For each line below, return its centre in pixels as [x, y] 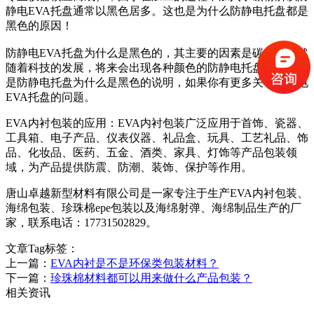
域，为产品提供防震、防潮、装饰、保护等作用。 [129, 168]
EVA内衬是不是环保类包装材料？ [135, 264]
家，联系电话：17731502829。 [81, 223]
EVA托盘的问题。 [50, 97]
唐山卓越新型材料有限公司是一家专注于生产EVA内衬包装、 [157, 193]
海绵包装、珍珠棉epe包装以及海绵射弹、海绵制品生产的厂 [153, 208]
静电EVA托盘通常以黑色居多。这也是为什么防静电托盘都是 [157, 11]
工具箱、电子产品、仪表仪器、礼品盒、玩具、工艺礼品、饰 [157, 138]
